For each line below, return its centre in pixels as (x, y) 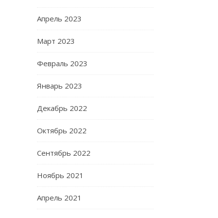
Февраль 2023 (62, 63)
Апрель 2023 (59, 18)
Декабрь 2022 (62, 108)
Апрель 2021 (59, 198)
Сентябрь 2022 (64, 153)
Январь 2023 (60, 86)
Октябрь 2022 (62, 130)
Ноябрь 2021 (60, 175)
